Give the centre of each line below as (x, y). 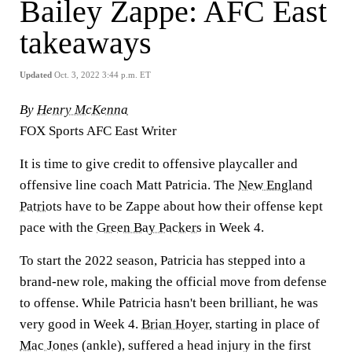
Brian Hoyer (175, 324)
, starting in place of (264, 324)
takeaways (86, 43)
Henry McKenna (82, 110)
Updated (36, 75)
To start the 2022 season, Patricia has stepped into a (163, 260)
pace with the (58, 227)
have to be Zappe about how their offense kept (192, 206)
